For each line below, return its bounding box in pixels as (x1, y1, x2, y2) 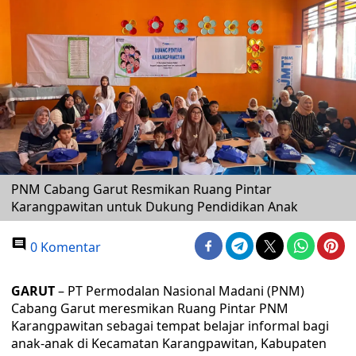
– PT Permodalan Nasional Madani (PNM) (58, 282, 304, 300)
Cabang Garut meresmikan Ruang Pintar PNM (11, 300, 288, 317)
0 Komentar (27, 238, 101, 256)
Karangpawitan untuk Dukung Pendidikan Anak (11, 198, 298, 215)
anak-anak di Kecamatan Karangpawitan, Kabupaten (11, 335, 327, 352)
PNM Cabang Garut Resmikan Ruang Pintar (11, 180, 272, 198)
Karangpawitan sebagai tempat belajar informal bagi (11, 317, 329, 335)
